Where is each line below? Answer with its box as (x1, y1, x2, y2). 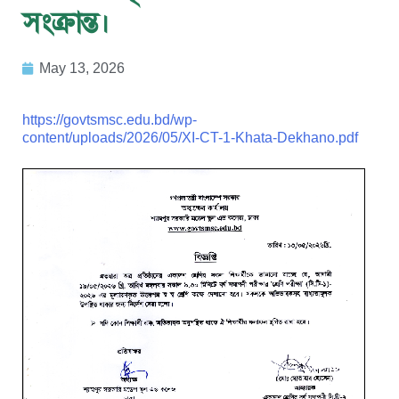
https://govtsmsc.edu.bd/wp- (22, 111, 197, 127)
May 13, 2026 (39, 60, 125, 76)
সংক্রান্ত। (22, 4, 110, 40)
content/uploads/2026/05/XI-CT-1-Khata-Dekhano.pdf (22, 129, 358, 145)
